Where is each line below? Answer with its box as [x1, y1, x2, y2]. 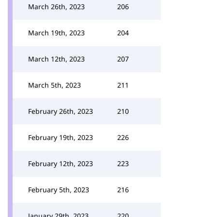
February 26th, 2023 [28, 107, 93, 116]
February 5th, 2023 [28, 185, 89, 194]
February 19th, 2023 [28, 133, 93, 142]
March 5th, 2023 [28, 80, 81, 90]
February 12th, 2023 [28, 159, 93, 168]
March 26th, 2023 [28, 2, 85, 11]
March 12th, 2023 [28, 54, 85, 63]
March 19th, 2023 [28, 28, 85, 37]
